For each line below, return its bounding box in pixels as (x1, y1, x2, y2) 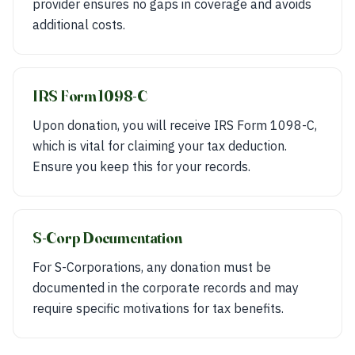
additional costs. (32, 17, 125, 32)
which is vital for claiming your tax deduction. (32, 138, 287, 154)
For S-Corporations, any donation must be (32, 259, 271, 275)
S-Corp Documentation (32, 228, 182, 247)
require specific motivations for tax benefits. (32, 300, 284, 316)
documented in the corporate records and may (32, 280, 299, 296)
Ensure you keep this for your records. (32, 158, 250, 174)
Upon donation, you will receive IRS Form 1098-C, (32, 117, 317, 133)
